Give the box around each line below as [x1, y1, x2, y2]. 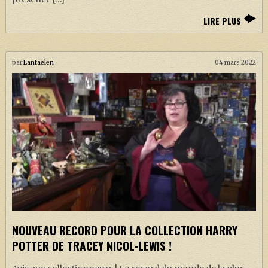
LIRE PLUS [203, 14, 242, 28]
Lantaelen [23, 59, 54, 67]
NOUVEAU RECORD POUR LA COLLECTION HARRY [11, 221, 237, 239]
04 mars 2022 [215, 59, 257, 67]
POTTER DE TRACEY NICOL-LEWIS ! [11, 237, 172, 255]
